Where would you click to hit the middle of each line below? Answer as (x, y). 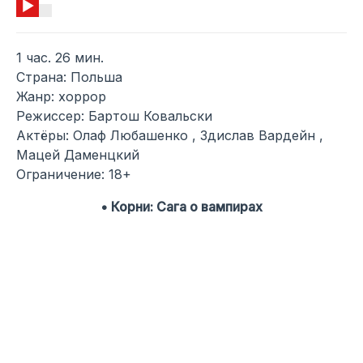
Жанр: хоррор (61, 96)
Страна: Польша (69, 77)
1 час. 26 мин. (60, 57)
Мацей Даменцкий (78, 154)
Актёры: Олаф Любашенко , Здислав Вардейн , (170, 135)
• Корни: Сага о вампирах (181, 206)
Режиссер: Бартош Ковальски (114, 115)
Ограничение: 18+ (74, 174)
